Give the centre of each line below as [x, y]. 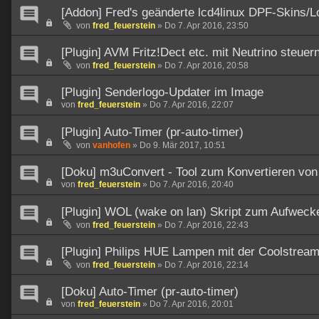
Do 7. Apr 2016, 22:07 [192, 105]
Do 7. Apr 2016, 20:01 [192, 304]
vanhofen [111, 146]
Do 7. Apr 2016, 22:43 [206, 225]
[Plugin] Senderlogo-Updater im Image [162, 93]
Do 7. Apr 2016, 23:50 [206, 26]
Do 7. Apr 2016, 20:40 [192, 185]
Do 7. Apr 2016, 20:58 [206, 66]
